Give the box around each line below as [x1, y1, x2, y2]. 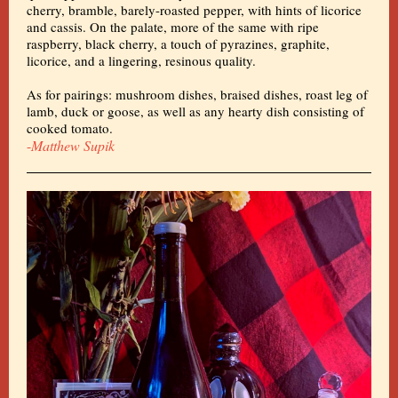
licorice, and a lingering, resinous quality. [27, 52, 256, 69]
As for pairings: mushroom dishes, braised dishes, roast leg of [27, 85, 368, 103]
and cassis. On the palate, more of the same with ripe [27, 18, 319, 36]
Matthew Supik [31, 136, 115, 155]
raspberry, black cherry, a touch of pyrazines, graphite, [27, 35, 330, 52]
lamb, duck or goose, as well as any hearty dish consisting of [27, 102, 364, 120]
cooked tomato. [27, 119, 113, 137]
